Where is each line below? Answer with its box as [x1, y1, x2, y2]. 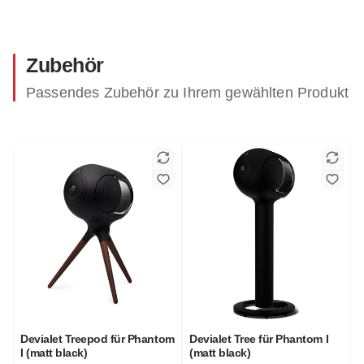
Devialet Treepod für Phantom [20, 331, 175, 345]
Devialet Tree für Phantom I [189, 331, 329, 345]
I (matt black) [20, 345, 88, 359]
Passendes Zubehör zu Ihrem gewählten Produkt [26, 84, 349, 101]
